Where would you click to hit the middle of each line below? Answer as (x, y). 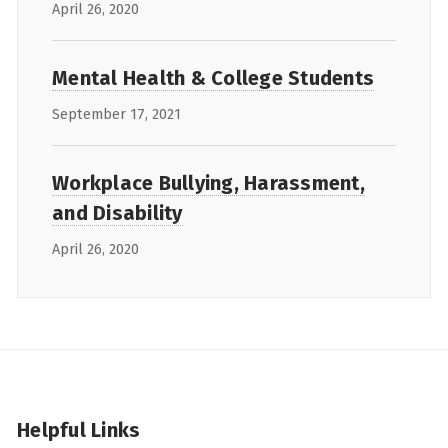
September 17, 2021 (116, 114)
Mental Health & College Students (213, 77)
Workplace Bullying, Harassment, (208, 182)
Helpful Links (79, 429)
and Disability (117, 212)
